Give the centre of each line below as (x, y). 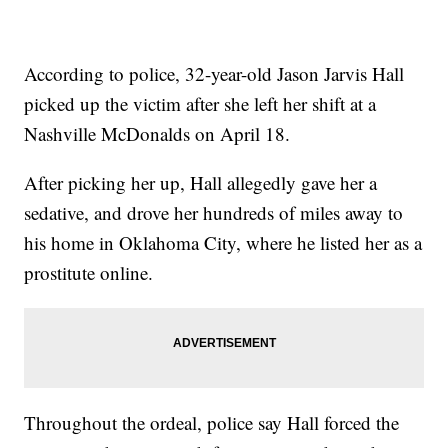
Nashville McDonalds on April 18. (157, 134)
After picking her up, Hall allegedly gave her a (201, 183)
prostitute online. (89, 273)
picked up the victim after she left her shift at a (200, 104)
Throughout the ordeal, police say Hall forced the (212, 423)
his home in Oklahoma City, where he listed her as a (223, 243)
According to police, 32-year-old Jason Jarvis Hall (214, 74)
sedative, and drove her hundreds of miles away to (214, 213)
